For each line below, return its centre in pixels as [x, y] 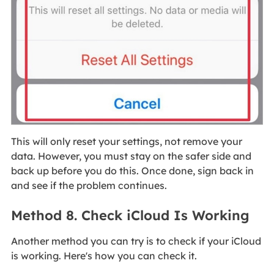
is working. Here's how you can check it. [104, 256]
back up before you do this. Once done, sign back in [132, 170]
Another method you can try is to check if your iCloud [136, 241]
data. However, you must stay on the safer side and [131, 156]
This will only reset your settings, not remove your [126, 141]
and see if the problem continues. [89, 185]
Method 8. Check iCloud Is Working [130, 216]
